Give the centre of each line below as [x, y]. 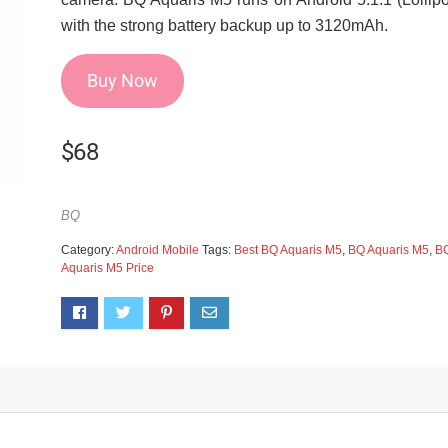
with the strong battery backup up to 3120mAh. [224, 25]
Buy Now [122, 80]
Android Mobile [157, 249]
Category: [88, 249]
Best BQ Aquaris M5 [287, 249]
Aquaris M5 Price [107, 267]
